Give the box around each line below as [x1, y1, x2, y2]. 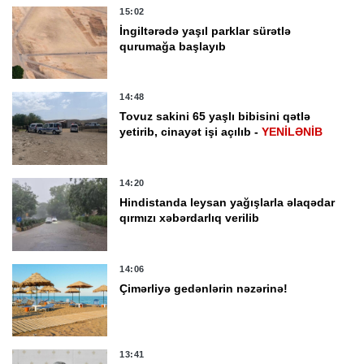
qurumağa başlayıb [119, 39, 227, 53]
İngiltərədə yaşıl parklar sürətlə [119, 24, 292, 37]
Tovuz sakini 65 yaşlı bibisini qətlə [119, 110, 311, 123]
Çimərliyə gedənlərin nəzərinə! [119, 281, 288, 295]
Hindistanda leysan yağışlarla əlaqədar [119, 196, 336, 210]
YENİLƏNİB [262, 125, 323, 139]
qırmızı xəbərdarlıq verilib [119, 211, 260, 225]
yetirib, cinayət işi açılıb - [119, 125, 262, 139]
